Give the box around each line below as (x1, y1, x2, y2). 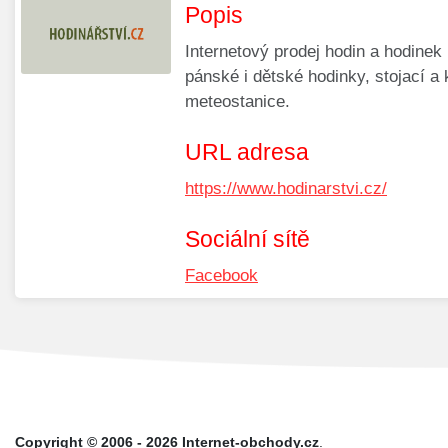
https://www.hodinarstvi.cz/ (185, 179, 387, 199)
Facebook (185, 266, 258, 286)
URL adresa (185, 139, 309, 166)
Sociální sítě (185, 226, 310, 253)
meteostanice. (185, 92, 290, 112)
